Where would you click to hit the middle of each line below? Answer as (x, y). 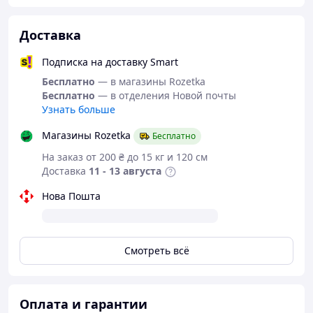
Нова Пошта (71, 196)
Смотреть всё (156, 250)
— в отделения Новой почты (167, 95)
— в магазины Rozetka (152, 81)
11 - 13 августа (125, 171)
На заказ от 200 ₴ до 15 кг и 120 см (125, 157)
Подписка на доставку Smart (110, 62)
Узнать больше (79, 109)
